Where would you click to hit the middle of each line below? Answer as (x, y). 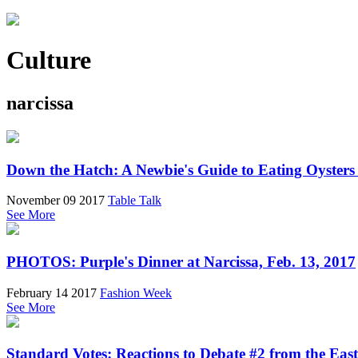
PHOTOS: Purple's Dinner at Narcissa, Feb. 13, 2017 (181, 261)
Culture (49, 60)
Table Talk (135, 201)
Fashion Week (136, 292)
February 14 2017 (52, 292)
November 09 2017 (56, 201)
